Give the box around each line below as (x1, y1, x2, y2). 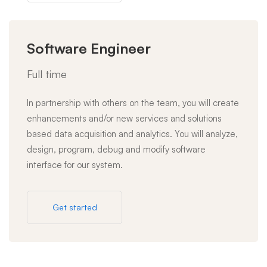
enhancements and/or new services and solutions (27, 113, 222, 124)
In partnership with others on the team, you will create (27, 97, 239, 108)
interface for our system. (27, 159, 123, 170)
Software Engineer (27, 39, 151, 57)
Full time (27, 67, 67, 80)
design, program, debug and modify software (27, 144, 206, 155)
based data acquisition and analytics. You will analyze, (27, 128, 238, 139)
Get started (52, 202, 97, 212)
